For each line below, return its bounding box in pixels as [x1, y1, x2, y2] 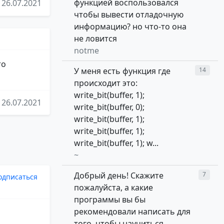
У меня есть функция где [74, 65, 170, 77]
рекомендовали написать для [74, 206, 190, 217]
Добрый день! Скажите [74, 170, 163, 181]
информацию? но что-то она [74, 21, 186, 32]
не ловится [74, 33, 117, 44]
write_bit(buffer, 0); [74, 101, 144, 113]
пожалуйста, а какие [74, 182, 153, 193]
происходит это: [74, 77, 137, 89]
